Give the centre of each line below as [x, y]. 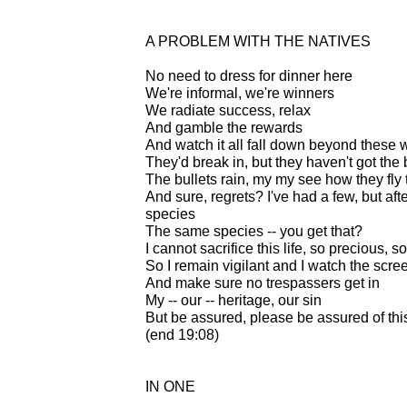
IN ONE [170, 386]
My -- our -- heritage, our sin [233, 300]
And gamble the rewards [224, 127]
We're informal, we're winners [240, 93]
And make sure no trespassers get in [263, 283]
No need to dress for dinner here [249, 75]
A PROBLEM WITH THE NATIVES [258, 41]
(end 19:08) [182, 334]
